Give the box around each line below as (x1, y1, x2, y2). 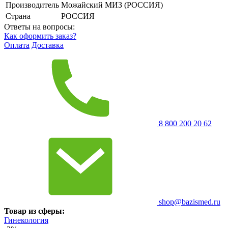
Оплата (4, 40, 30, 49)
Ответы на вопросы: (4, 22, 75, 31)
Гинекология (4, 215, 48, 224)
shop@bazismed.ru (157, 197, 220, 206)
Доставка (32, 40, 64, 49)
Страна (6, 11, 31, 20)
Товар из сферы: (4, 206, 65, 215)
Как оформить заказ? (4, 31, 76, 40)
